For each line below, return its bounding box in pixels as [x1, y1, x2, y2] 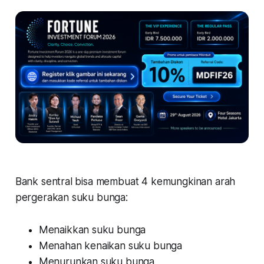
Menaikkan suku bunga [38, 223, 146, 236]
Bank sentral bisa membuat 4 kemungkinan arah [15, 175, 236, 187]
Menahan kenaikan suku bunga [38, 239, 183, 252]
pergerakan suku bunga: [15, 191, 128, 203]
